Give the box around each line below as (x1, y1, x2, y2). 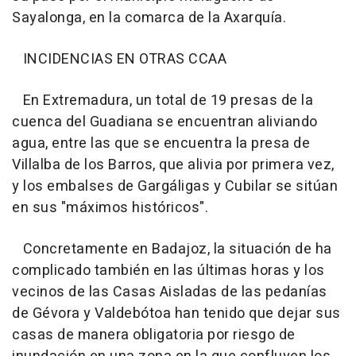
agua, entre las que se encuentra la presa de (12, 133, 310, 155)
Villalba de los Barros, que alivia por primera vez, (12, 154, 335, 176)
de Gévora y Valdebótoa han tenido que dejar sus (12, 303, 341, 325)
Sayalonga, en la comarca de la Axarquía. (12, 7, 286, 29)
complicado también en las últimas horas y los (12, 260, 325, 282)
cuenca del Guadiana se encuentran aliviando (12, 111, 318, 133)
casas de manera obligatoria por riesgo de (12, 324, 296, 346)
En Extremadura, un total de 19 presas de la (12, 90, 313, 112)
